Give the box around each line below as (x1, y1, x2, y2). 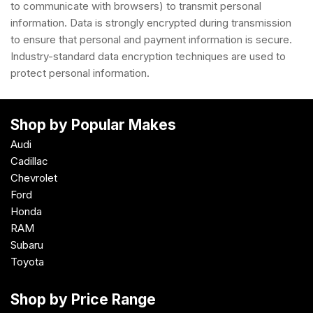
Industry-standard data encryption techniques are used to (10, 49, 286, 63)
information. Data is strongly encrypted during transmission (10, 15, 291, 29)
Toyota (10, 255, 44, 268)
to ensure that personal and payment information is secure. (10, 32, 292, 46)
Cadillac (10, 154, 48, 168)
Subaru (10, 238, 43, 252)
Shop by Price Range (10, 291, 156, 308)
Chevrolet (10, 171, 57, 184)
